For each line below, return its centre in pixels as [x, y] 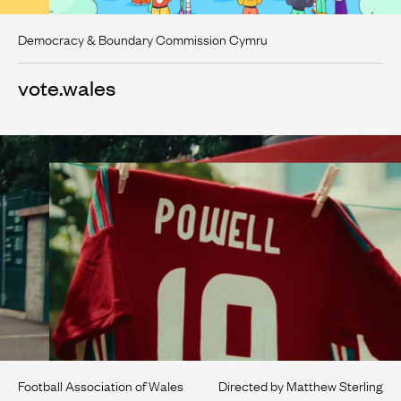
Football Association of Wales [101, 384]
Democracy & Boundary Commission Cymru [143, 38]
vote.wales [67, 86]
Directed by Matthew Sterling [301, 384]
